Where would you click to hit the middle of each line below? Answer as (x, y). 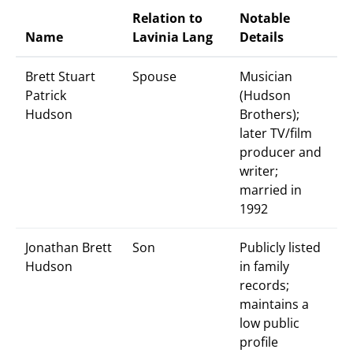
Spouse (154, 76)
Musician (266, 76)
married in (271, 190)
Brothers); (269, 114)
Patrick (46, 95)
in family (264, 266)
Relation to (167, 18)
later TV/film (276, 133)
